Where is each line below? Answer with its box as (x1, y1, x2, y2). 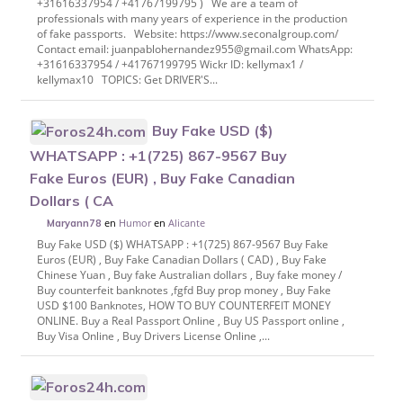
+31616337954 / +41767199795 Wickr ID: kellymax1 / (36, 57, 303, 73)
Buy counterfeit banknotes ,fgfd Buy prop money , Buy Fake (36, 282, 331, 298)
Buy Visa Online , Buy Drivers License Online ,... (36, 327, 270, 344)
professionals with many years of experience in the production (36, 11, 347, 27)
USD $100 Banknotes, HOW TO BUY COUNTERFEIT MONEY (36, 297, 331, 313)
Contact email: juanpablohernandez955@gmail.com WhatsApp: (36, 41, 353, 58)
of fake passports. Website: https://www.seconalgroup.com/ (36, 26, 338, 42)
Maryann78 (47, 216, 103, 229)
